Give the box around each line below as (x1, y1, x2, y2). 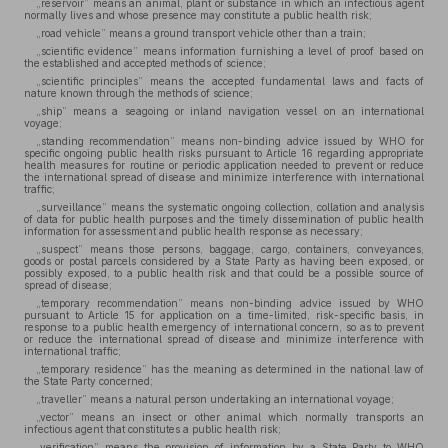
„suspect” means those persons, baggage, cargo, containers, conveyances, (36, 243, 424, 255)
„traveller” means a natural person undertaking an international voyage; (36, 393, 394, 405)
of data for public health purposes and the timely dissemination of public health (24, 213, 424, 225)
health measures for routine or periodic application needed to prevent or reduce (24, 159, 424, 171)
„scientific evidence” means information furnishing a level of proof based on (36, 45, 424, 57)
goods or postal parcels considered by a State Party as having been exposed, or (24, 255, 424, 267)
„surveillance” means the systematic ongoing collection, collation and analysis (36, 201, 424, 213)
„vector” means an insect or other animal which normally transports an (36, 411, 424, 423)
